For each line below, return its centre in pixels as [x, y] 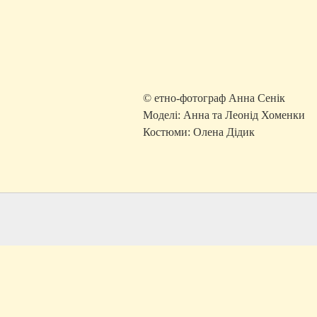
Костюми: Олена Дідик [199, 132]
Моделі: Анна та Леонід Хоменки [224, 115]
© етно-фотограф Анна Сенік [214, 98]
